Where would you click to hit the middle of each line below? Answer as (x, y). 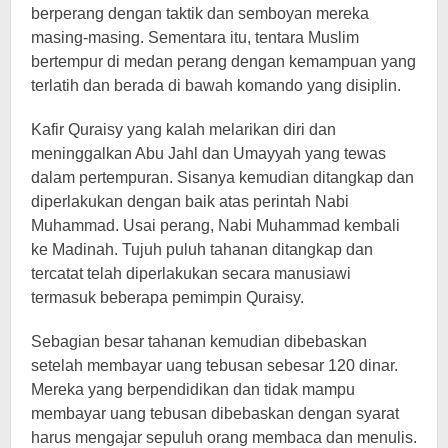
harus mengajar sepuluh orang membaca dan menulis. (224, 437)
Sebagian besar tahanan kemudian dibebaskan (199, 341)
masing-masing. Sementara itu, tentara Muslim (195, 37)
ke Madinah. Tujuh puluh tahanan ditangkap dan (202, 249)
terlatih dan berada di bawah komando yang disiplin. (216, 85)
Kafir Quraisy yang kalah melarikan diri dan (183, 129)
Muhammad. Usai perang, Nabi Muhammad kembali (215, 225)
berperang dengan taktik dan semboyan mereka (200, 13)
